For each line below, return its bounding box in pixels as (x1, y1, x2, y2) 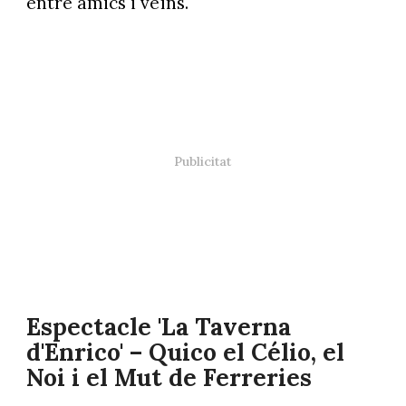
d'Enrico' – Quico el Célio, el (25, 337, 344, 368)
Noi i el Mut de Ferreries (25, 362, 312, 393)
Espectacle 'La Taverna (25, 312, 291, 343)
